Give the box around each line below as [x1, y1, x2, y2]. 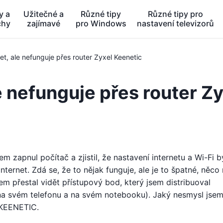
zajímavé [27, 18, 61, 28]
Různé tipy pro [148, 9, 204, 19]
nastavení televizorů [137, 18, 215, 28]
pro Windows [75, 18, 126, 28]
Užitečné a [23, 9, 64, 19]
